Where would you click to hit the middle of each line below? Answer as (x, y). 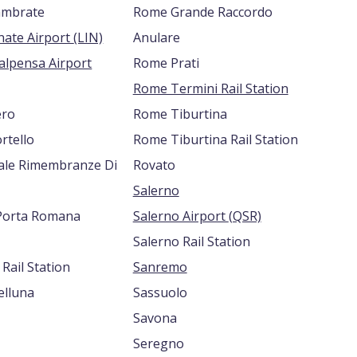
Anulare (156, 37)
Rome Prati (166, 63)
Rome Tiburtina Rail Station (215, 139)
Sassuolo (160, 292)
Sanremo (160, 267)
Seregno (158, 343)
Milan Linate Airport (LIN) (88, 37)
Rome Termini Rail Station (210, 88)
